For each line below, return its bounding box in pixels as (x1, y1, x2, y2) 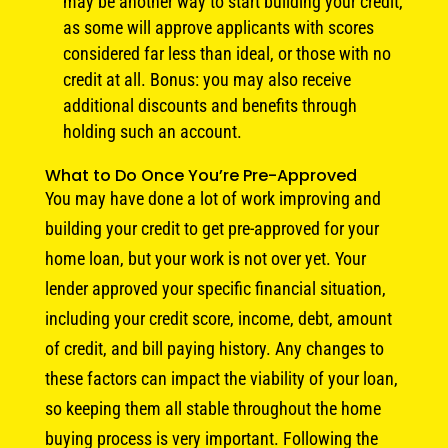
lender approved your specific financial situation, (44, 277, 386, 299)
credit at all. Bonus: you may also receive (62, 68, 351, 90)
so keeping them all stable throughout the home (44, 397, 381, 419)
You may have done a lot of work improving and (44, 187, 381, 209)
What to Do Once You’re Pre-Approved (44, 163, 357, 187)
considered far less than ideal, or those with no (62, 42, 391, 64)
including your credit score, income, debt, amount (44, 307, 392, 329)
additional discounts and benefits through (62, 94, 357, 116)
